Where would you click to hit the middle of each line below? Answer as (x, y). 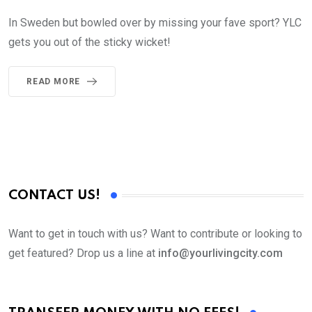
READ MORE (54, 82)
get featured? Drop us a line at (83, 253)
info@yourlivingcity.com (220, 253)
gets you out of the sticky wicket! (89, 42)
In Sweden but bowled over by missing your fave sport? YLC (155, 23)
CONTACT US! (54, 196)
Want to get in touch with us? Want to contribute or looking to (155, 234)
